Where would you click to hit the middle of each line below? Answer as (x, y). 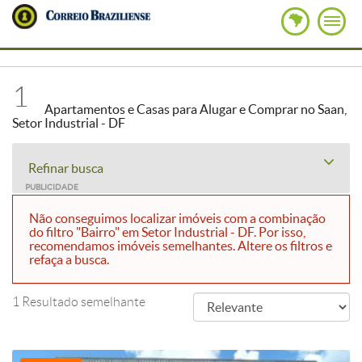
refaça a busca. (69, 259)
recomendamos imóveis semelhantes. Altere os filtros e (181, 246)
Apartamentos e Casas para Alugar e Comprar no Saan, (196, 109)
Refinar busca (66, 168)
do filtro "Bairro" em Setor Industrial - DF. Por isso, (167, 232)
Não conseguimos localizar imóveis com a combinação (177, 218)
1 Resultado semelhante (79, 302)
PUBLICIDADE (52, 187)
